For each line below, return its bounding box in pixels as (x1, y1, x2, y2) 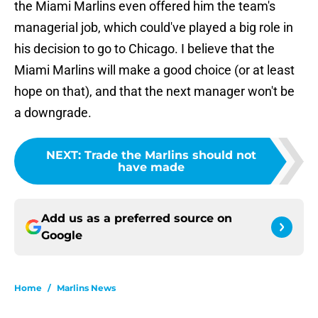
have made (118, 160, 185, 175)
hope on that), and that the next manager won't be (14, 84, 295, 99)
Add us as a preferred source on (41, 212, 232, 226)
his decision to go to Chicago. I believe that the (14, 41, 275, 57)
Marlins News (57, 283, 116, 294)
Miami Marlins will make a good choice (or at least (14, 62, 295, 78)
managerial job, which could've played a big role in (14, 20, 293, 35)
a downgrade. (14, 105, 92, 121)
